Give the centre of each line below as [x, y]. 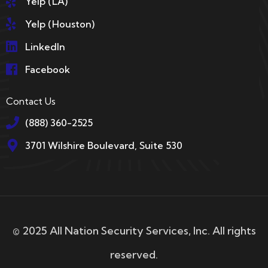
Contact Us [31, 101]
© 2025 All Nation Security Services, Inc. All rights [134, 231]
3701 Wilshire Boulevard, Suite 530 [104, 146]
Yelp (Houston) [60, 24]
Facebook [48, 70]
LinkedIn [45, 47]
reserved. [134, 255]
